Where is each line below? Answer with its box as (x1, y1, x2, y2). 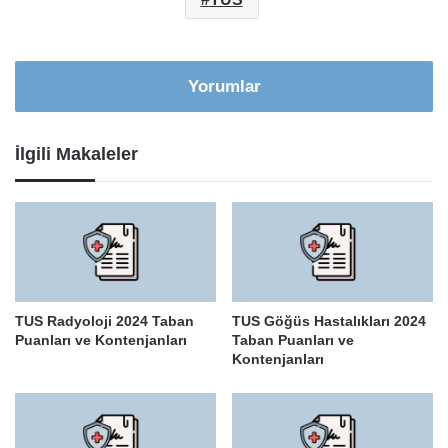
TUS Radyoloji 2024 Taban (15, 313, 194, 329)
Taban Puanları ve (232, 332, 354, 348)
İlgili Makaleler (15, 143, 138, 164)
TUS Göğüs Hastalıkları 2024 (232, 313, 426, 329)
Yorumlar (187, 76, 261, 96)
